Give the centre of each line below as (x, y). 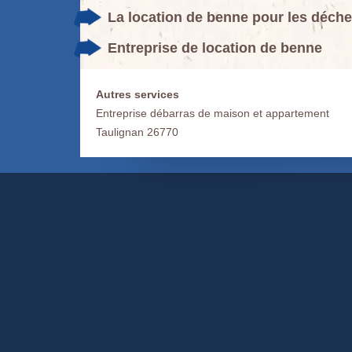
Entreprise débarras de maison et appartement (213, 113)
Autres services (137, 94)
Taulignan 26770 (137, 132)
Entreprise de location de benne (215, 48)
